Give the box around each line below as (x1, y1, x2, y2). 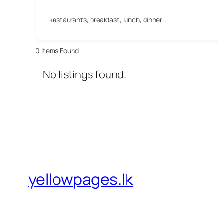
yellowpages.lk (28, 168, 133, 190)
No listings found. (43, 67, 127, 82)
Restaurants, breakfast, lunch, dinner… (48, 15, 167, 24)
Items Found (39, 45, 79, 55)
